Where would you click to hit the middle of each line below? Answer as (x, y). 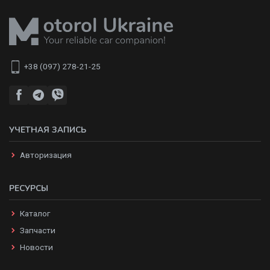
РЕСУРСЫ (29, 189)
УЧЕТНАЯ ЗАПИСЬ (48, 130)
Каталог (35, 214)
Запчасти (38, 231)
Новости (36, 247)
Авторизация (46, 155)
